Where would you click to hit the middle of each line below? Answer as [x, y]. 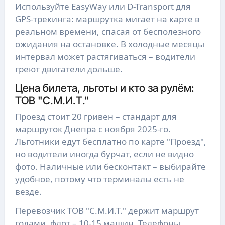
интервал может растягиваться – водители [105, 56]
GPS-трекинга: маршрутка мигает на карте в [107, 19]
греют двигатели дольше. [69, 69]
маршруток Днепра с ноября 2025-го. [93, 129]
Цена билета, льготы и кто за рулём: [104, 88]
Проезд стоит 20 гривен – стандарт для [96, 117]
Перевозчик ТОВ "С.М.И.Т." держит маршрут [107, 211]
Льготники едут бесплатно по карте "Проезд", [110, 142]
